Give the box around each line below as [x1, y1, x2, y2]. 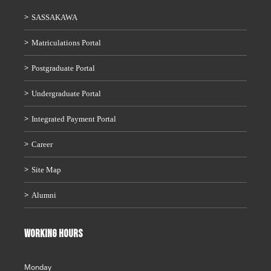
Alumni [31, 191, 56, 200]
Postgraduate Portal [31, 64, 95, 73]
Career [31, 140, 53, 149]
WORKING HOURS [24, 227, 82, 241]
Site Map [31, 165, 61, 175]
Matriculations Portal [31, 38, 101, 48]
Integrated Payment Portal [31, 114, 116, 124]
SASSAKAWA [31, 13, 77, 22]
